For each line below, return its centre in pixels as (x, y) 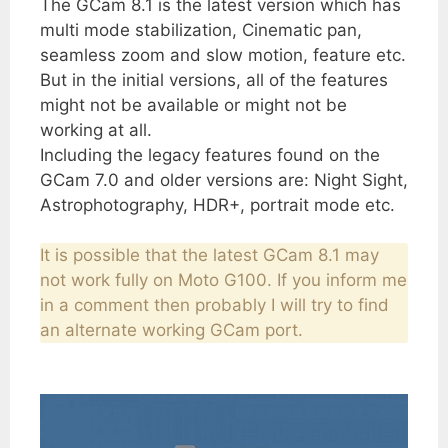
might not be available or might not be (193, 104)
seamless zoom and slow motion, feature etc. (223, 54)
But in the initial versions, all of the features (214, 79)
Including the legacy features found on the (210, 154)
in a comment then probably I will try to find (214, 305)
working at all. (96, 129)
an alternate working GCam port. (171, 330)
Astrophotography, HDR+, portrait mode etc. (217, 204)
